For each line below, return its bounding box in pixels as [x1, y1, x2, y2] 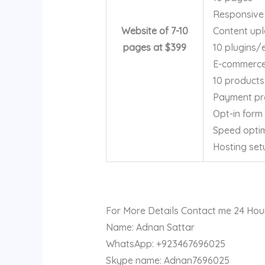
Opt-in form [212, 107, 263, 119]
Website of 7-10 [121, 24, 188, 37]
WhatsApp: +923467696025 [105, 237, 225, 250]
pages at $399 [122, 41, 186, 53]
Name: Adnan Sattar [105, 221, 195, 233]
